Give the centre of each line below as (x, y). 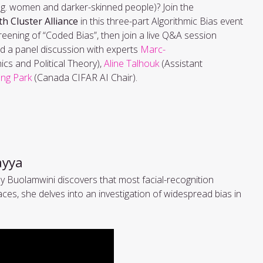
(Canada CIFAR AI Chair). (88, 77)
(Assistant (181, 63)
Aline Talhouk (131, 63)
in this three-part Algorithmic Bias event (161, 21)
